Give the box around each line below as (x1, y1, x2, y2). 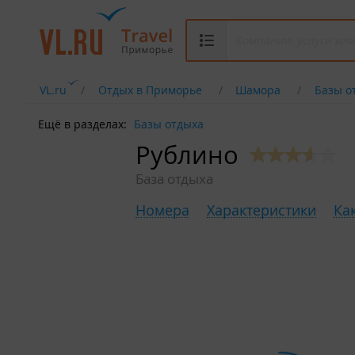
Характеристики (207, 200, 316, 220)
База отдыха (136, 170, 213, 189)
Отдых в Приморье (97, 82, 202, 97)
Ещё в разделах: (38, 116, 127, 132)
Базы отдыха (134, 116, 204, 132)
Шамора (235, 82, 281, 97)
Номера (136, 200, 189, 220)
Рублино (136, 139, 239, 172)
